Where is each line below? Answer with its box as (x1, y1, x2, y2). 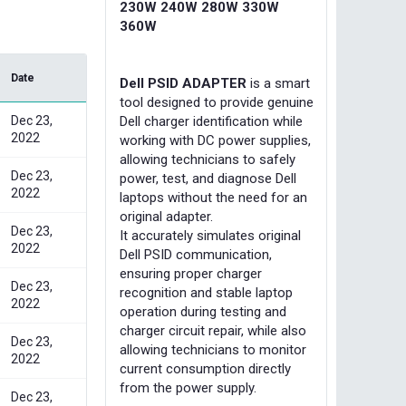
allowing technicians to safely (120, 151, 295, 168)
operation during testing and (120, 304, 286, 320)
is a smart (246, 75, 310, 92)
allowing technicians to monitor (120, 342, 306, 358)
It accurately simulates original (120, 227, 301, 244)
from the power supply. (120, 380, 256, 396)
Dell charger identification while (120, 113, 303, 130)
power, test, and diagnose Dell (120, 170, 296, 187)
